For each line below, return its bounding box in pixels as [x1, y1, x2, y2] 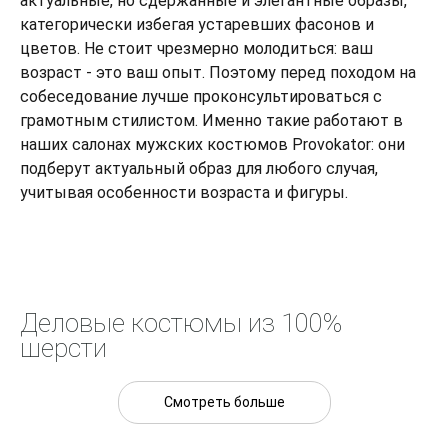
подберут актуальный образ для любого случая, [20, 158, 378, 178]
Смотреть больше [163, 393, 285, 410]
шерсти [20, 332, 107, 363]
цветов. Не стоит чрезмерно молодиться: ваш [20, 38, 373, 58]
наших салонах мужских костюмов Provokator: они [20, 134, 405, 154]
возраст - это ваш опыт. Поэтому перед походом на [20, 62, 416, 82]
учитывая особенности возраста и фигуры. [20, 182, 348, 202]
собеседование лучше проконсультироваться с [20, 86, 382, 106]
